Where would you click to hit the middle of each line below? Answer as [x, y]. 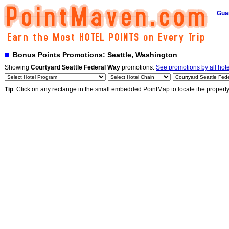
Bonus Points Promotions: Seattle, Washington [93, 55]
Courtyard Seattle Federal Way [75, 67]
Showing [18, 67]
